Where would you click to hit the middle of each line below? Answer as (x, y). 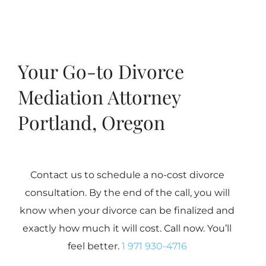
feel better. (94, 246)
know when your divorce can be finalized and (127, 210)
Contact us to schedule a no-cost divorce (127, 175)
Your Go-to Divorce (101, 71)
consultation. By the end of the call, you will (127, 192)
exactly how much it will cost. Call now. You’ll (127, 228)
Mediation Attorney (99, 96)
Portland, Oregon (91, 122)
